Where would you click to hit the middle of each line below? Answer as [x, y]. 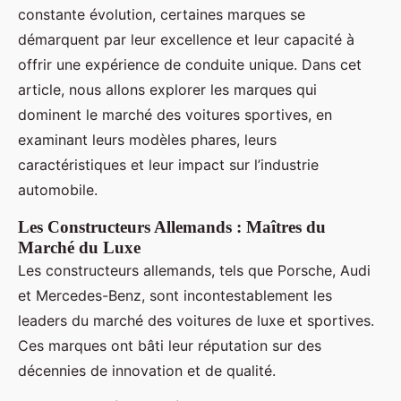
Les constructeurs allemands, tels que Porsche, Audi [194, 270]
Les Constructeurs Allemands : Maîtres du [172, 226]
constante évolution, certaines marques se [162, 14]
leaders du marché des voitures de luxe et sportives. [196, 320]
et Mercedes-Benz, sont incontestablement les [175, 295]
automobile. [58, 189]
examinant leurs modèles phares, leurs [147, 139]
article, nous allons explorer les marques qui [167, 89]
